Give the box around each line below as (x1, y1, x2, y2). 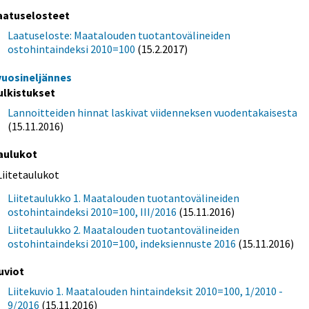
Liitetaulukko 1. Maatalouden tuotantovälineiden (8, 191, 240, 206)
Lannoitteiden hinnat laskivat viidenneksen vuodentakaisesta (8, 106, 298, 120)
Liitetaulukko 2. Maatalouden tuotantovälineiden (8, 223, 240, 237)
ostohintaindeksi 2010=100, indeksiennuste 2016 (8, 237, 237, 251)
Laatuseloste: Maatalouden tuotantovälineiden (8, 28, 231, 43)
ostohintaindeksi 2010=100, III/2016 (8, 205, 177, 219)
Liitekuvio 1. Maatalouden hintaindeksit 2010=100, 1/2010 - (8, 284, 283, 299)
